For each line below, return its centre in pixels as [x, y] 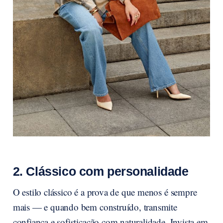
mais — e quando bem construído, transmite [95, 207]
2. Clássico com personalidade [101, 171]
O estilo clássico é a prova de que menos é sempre [105, 192]
